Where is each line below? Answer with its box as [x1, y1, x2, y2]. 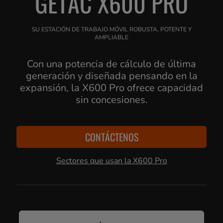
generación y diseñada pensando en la [25, 69, 198, 83]
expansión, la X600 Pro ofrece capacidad [20, 81, 203, 95]
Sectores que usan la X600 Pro [56, 155, 167, 166]
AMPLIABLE [95, 33, 128, 41]
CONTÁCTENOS [85, 129, 138, 144]
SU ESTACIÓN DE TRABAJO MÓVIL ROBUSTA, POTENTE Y [31, 25, 192, 33]
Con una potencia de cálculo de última [27, 57, 196, 71]
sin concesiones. [75, 93, 148, 107]
